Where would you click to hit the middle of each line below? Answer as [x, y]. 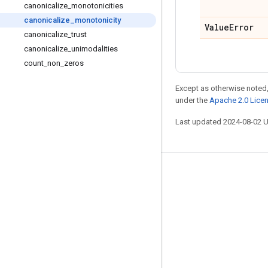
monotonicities [97, 6]
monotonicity [98, 20]
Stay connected [49, 175]
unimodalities [95, 49]
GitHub [27, 214]
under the [192, 100]
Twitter [28, 233]
